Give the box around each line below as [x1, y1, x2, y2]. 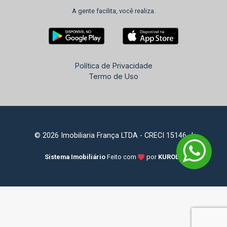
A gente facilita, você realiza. [71, 7, 156, 15]
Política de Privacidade [74, 61, 153, 70]
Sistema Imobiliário [45, 153, 105, 161]
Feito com [107, 153, 138, 161]
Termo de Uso [89, 72, 138, 81]
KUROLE [158, 153, 182, 161]
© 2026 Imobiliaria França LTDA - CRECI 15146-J [34, 131, 193, 140]
